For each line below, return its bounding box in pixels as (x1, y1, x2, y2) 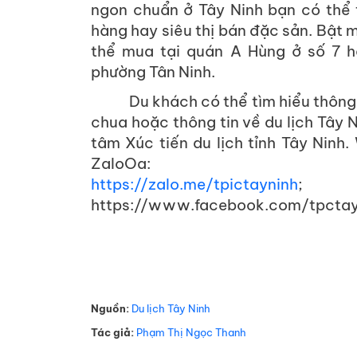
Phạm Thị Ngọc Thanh (136, 325, 246, 339)
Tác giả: (91, 325, 134, 339)
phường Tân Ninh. (91, 61, 215, 81)
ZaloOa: (91, 153, 154, 173)
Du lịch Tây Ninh (131, 301, 210, 315)
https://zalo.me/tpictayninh (91, 174, 298, 194)
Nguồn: (91, 301, 129, 315)
